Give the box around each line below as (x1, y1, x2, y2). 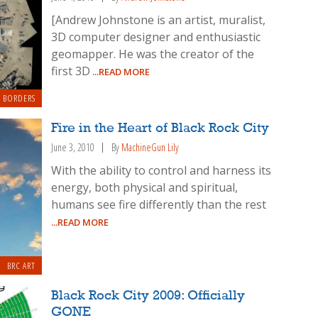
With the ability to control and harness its (51, 163, 272, 179)
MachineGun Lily (121, 141, 180, 155)
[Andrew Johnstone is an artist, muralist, (51, 11, 266, 28)
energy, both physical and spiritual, (51, 180, 238, 196)
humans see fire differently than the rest (51, 197, 267, 213)
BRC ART (6, 259, 35, 272)
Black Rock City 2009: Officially (51, 288, 246, 303)
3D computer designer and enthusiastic (51, 28, 261, 45)
